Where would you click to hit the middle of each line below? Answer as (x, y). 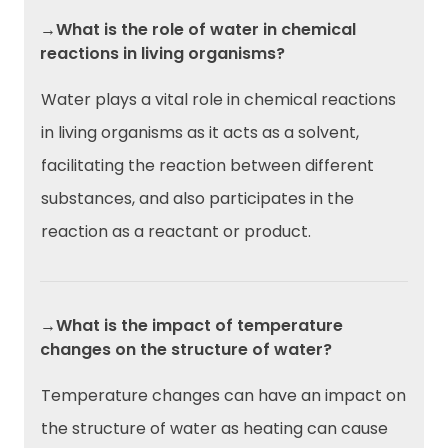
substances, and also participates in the (197, 199)
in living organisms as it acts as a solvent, (200, 133)
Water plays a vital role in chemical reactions (218, 100)
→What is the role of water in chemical (198, 30)
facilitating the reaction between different (207, 166)
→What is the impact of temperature (191, 326)
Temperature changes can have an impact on (223, 396)
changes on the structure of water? (186, 350)
